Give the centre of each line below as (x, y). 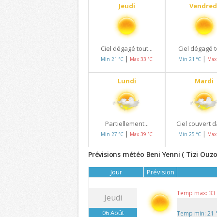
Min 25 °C (190, 134)
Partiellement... (127, 123)
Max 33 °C (141, 59)
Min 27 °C (113, 134)
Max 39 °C (141, 134)
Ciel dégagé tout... (127, 49)
